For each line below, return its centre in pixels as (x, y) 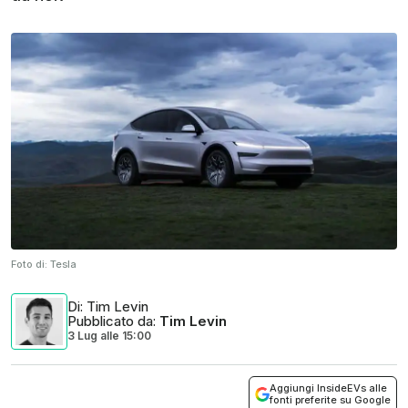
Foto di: (31, 265)
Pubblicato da (110, 321)
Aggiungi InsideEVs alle (328, 388)
